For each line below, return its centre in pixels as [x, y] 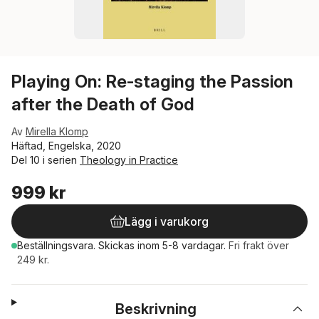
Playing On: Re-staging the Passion [152, 82]
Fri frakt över [259, 245]
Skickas [118, 245]
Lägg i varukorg [167, 221]
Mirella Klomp [57, 131]
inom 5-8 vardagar [181, 245]
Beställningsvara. [58, 245]
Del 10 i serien [46, 160]
